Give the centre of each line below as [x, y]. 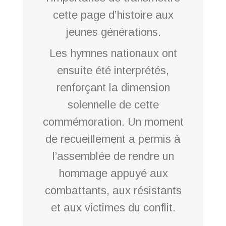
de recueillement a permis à [113, 139]
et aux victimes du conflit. [113, 207]
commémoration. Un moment [113, 122]
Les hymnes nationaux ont [113, 53]
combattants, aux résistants [113, 190]
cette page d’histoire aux [113, 15]
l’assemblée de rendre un [113, 156]
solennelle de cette [113, 104]
